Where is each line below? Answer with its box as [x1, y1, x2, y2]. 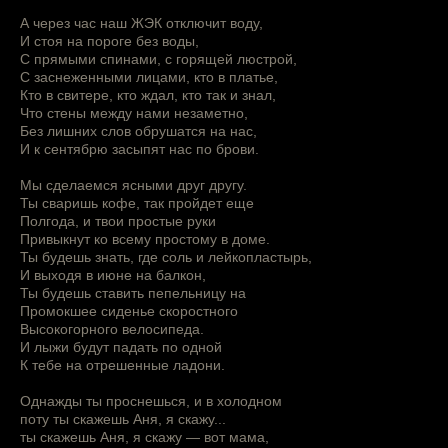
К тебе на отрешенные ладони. [20, 357, 225, 374]
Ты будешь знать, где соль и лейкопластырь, [20, 249, 312, 266]
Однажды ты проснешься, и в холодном [20, 393, 282, 410]
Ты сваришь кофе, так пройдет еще [20, 195, 254, 212]
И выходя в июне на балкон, [20, 267, 206, 284]
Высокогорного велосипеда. [20, 321, 204, 338]
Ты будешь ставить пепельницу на [20, 285, 246, 302]
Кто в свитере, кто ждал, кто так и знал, [20, 87, 276, 104]
